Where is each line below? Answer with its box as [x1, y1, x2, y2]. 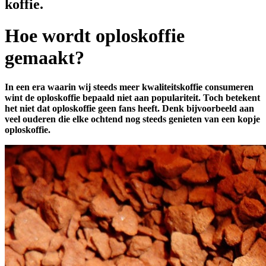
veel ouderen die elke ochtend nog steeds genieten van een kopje [5, 113, 260, 124]
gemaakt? [5, 47, 84, 69]
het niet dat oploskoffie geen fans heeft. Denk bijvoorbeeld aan [5, 103, 254, 113]
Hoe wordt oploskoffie [5, 25, 185, 47]
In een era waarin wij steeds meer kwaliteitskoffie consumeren [5, 81, 254, 92]
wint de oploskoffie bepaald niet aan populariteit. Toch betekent [5, 92, 260, 103]
